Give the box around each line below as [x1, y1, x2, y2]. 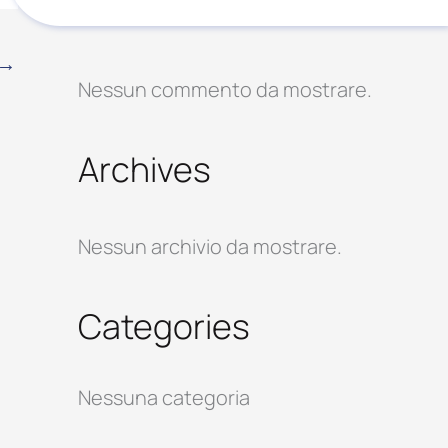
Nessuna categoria [77, 384, 250, 412]
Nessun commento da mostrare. [77, 75, 372, 103]
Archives [77, 145, 211, 192]
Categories [77, 302, 250, 349]
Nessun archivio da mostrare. [77, 232, 342, 260]
